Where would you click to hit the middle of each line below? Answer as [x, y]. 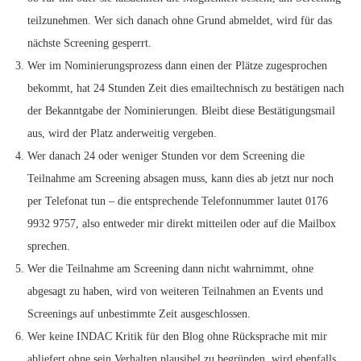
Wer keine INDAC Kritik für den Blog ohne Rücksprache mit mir [177, 336]
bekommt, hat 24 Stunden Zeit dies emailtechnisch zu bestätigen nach [186, 88]
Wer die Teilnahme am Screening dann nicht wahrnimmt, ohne [170, 269]
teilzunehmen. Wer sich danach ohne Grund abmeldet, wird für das [180, 21]
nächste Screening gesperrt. [89, 43]
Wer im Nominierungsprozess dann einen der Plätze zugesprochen [177, 66]
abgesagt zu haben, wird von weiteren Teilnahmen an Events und [175, 291]
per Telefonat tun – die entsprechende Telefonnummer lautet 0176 [178, 201]
